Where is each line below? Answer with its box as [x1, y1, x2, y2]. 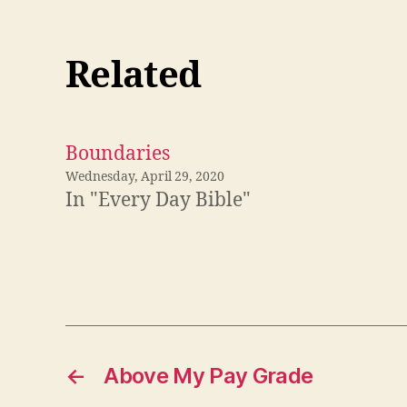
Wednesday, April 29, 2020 [65, 169, 224, 185]
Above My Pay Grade [104, 362, 313, 390]
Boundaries [65, 142, 170, 167]
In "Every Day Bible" [65, 188, 251, 213]
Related [65, 54, 202, 100]
